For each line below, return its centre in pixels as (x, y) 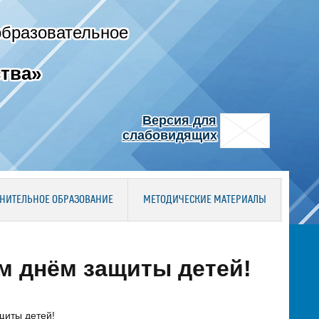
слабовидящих (170, 135)
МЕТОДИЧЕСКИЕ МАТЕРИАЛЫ (204, 200)
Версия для (179, 120)
